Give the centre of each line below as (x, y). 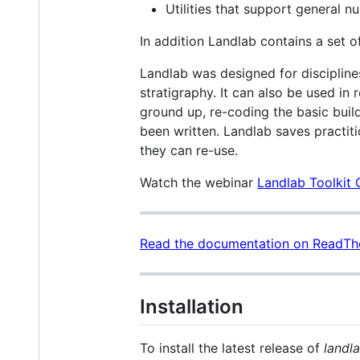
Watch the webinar (198, 182)
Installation (192, 306)
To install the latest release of (232, 348)
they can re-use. (189, 150)
